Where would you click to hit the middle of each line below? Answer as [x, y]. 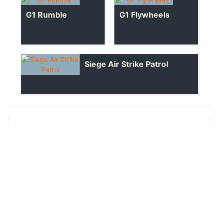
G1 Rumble [46, 14]
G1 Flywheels [144, 14]
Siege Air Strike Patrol [126, 64]
